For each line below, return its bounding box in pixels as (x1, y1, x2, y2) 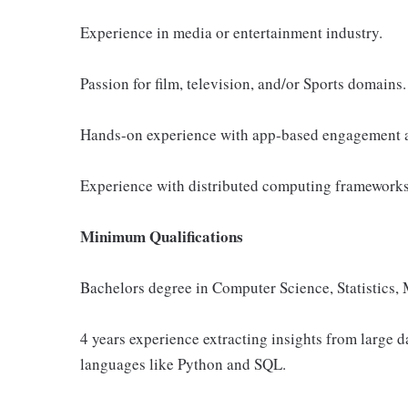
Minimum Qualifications (80, 225, 243, 248)
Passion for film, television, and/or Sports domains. (80, 73, 406, 94)
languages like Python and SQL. (80, 353, 286, 374)
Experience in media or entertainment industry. (80, 22, 382, 43)
